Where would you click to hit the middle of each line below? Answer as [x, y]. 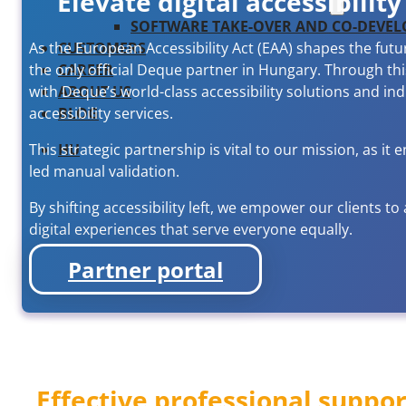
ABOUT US [95, 92]
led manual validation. [104, 172]
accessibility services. [101, 114]
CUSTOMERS [102, 48]
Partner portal [145, 269]
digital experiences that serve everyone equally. [191, 230]
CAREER [86, 70]
